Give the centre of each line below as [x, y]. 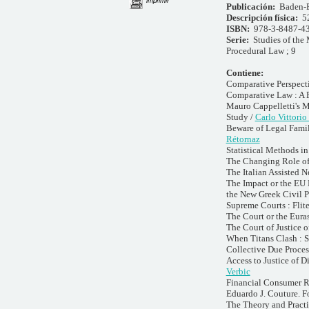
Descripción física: [264, 17]
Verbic [238, 271]
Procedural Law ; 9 [261, 50]
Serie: [239, 39]
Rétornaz [243, 139]
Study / [240, 117]
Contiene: [245, 72]
